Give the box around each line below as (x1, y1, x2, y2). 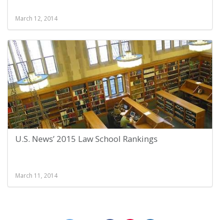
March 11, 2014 (15, 171, 57, 179)
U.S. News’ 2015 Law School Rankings (15, 133, 158, 144)
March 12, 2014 (15, 14, 57, 22)
